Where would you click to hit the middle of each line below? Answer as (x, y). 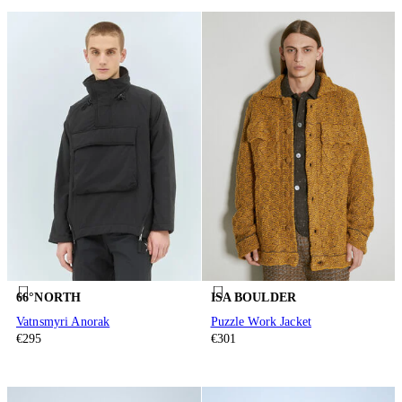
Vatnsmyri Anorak (63, 322)
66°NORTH (49, 297)
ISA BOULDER (253, 297)
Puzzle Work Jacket (261, 322)
